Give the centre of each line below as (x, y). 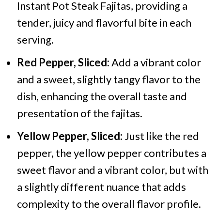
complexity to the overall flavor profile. (109, 204)
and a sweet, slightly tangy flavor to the (108, 79)
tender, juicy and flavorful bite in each (104, 23)
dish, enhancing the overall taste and (102, 96)
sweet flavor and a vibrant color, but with (112, 170)
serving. (35, 39)
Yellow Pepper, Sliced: (70, 136)
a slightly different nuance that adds (101, 187)
